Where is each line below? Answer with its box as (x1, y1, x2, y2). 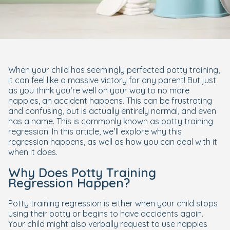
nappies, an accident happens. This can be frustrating (8, 95, 212, 106)
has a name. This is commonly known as (8, 116, 161, 126)
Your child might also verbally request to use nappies (8, 218, 207, 229)
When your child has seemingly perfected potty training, (8, 64, 220, 75)
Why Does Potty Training (8, 164, 156, 180)
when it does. (8, 146, 57, 157)
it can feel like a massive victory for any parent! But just (8, 74, 216, 85)
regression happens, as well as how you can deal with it (8, 136, 217, 147)
